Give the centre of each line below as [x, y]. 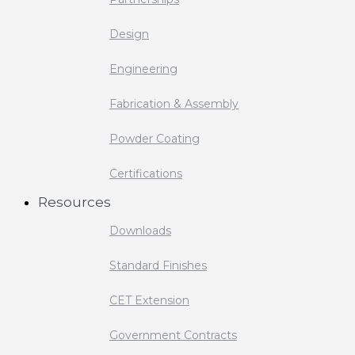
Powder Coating [155, 139]
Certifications [146, 174]
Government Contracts [173, 335]
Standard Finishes [158, 265]
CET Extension [149, 300]
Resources [74, 202]
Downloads [140, 231]
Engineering [143, 69]
